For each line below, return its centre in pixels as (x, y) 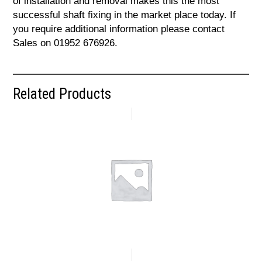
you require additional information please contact (119, 29)
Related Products (62, 94)
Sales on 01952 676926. (65, 43)
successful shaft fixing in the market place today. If (125, 15)
